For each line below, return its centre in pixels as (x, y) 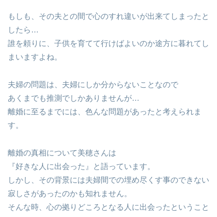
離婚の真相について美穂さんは (62, 153)
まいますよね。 (35, 57)
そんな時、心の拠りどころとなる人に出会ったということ (108, 207)
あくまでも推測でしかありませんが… (74, 98)
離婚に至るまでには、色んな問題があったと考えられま (105, 111)
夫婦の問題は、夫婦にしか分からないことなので (93, 84)
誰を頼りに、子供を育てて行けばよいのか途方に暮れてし (108, 44)
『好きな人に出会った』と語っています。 (81, 166)
